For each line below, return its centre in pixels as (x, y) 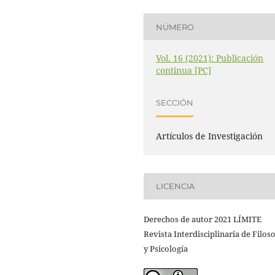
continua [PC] (184, 71)
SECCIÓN (175, 102)
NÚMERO (175, 27)
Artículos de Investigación (210, 136)
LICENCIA (176, 186)
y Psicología (166, 248)
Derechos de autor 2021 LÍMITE (203, 219)
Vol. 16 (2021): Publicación (210, 58)
